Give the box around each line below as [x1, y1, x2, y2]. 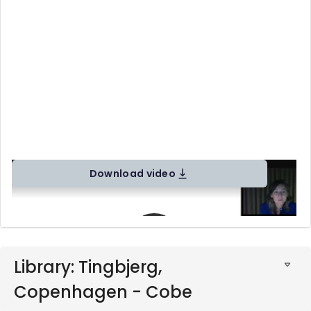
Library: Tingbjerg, [14, 255, 162, 279]
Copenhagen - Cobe [14, 280, 192, 304]
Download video [89, 167, 176, 181]
